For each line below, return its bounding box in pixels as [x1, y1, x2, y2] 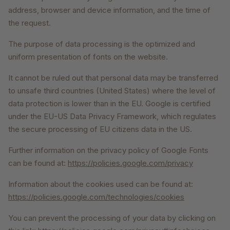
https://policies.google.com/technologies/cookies [8, 192, 184, 202]
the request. [8, 18, 51, 28]
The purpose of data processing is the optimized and [8, 39, 195, 49]
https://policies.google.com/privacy [68, 158, 193, 168]
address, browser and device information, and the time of [8, 5, 210, 15]
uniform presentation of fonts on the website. [8, 52, 168, 62]
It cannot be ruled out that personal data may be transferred [8, 73, 218, 83]
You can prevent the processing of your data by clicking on [8, 213, 216, 223]
